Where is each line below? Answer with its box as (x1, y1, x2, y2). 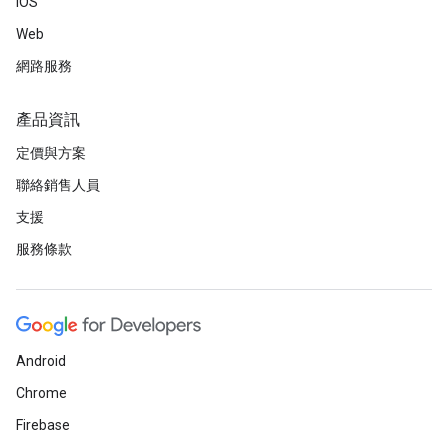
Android (16, 353, 66, 369)
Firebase (16, 417, 70, 433)
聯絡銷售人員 (16, 177, 100, 193)
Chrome (16, 385, 67, 401)
